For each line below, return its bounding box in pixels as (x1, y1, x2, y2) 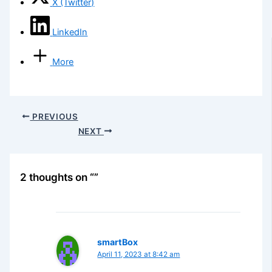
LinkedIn (52, 27, 88, 38)
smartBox (97, 236, 138, 247)
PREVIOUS (30, 111, 78, 121)
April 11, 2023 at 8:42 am (97, 250, 180, 259)
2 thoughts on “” (19, 171, 98, 184)
